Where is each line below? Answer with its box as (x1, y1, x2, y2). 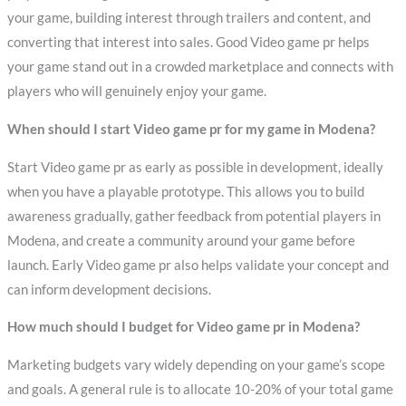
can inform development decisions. (6, 281, 211, 297)
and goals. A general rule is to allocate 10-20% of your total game (6, 381, 393, 397)
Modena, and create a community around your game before (6, 232, 355, 248)
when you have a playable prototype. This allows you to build (6, 183, 364, 199)
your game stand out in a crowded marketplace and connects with (6, 59, 393, 75)
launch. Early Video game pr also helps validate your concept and (6, 256, 389, 273)
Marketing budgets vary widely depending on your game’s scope (6, 356, 385, 372)
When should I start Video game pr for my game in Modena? (6, 121, 375, 138)
